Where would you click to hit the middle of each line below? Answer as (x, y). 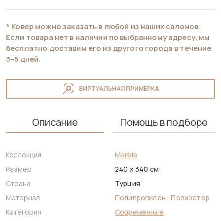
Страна (18, 184)
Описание (55, 122)
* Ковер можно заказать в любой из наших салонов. (103, 27)
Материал (23, 198)
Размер (19, 169)
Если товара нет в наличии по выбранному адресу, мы (108, 37)
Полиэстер (190, 198)
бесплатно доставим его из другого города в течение (109, 48)
